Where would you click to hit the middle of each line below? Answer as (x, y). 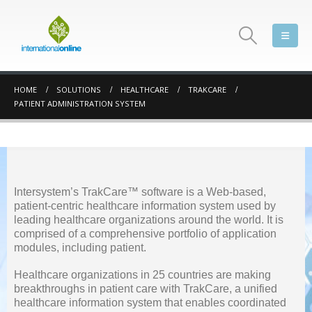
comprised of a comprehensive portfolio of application (145, 234)
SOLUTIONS (79, 89)
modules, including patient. (80, 248)
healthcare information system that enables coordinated (150, 302)
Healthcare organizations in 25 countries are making (142, 274)
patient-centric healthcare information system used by (145, 206)
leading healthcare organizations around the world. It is (149, 220)
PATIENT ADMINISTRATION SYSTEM (80, 103)
